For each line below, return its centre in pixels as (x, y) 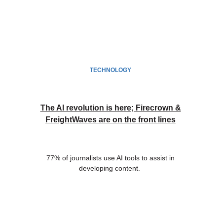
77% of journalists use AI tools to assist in (110, 158)
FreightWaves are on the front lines (110, 120)
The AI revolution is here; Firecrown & (110, 108)
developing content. (110, 168)
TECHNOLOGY (110, 70)
